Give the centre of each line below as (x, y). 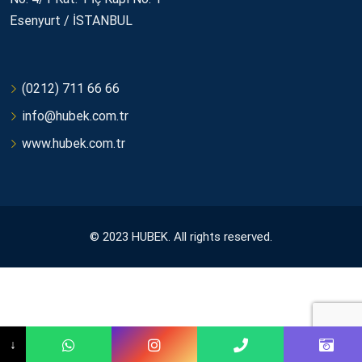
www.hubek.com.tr (74, 143)
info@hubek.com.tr (75, 116)
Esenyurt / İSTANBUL (71, 20)
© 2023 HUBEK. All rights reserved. (181, 236)
